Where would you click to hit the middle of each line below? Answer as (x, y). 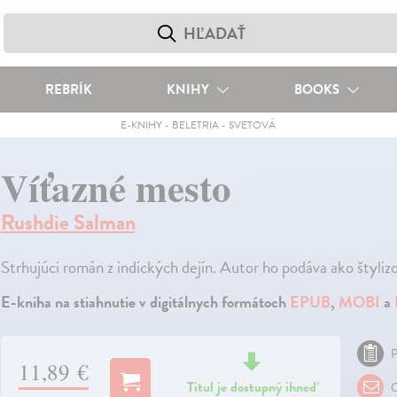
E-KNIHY (142, 125)
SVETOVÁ (253, 125)
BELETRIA (196, 125)
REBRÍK (68, 90)
